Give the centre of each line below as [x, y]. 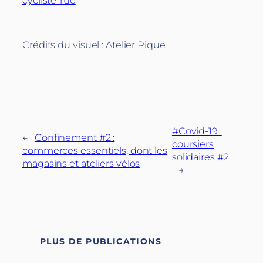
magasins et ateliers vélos [81, 163]
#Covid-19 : [197, 131]
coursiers [193, 144]
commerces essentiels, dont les [95, 150]
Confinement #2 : [75, 137]
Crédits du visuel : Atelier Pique [94, 45]
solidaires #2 [200, 156]
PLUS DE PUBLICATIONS [101, 241]
